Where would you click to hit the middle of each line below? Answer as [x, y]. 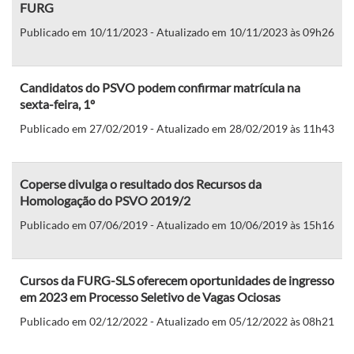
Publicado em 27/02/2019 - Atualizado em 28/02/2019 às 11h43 [177, 128]
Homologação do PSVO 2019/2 [105, 200]
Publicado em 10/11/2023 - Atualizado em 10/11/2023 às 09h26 [177, 32]
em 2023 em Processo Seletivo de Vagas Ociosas [150, 296]
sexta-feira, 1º [57, 104]
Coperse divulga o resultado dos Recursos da [141, 183]
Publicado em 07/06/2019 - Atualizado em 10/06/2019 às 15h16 [177, 224]
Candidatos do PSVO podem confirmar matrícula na [160, 87]
